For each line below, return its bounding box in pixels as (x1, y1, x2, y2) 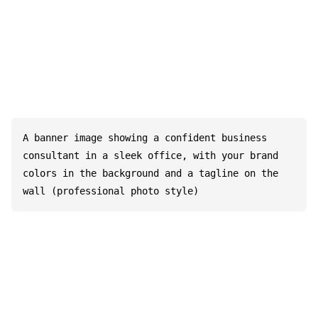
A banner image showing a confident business (23, 131, 267, 143)
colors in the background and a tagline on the (23, 167, 278, 179)
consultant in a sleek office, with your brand (23, 149, 278, 161)
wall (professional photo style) (23, 185, 199, 197)
